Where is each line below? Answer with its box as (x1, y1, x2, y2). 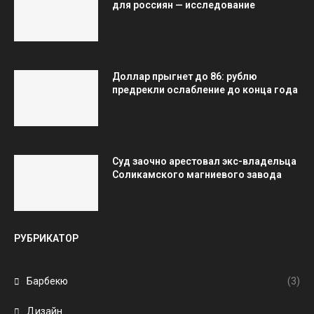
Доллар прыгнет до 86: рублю (112, 71, 257, 82)
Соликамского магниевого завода (112, 169, 282, 180)
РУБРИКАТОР (14, 233, 78, 244)
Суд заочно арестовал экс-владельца (112, 156, 296, 167)
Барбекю (27, 275, 68, 287)
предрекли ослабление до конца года (112, 84, 298, 95)
